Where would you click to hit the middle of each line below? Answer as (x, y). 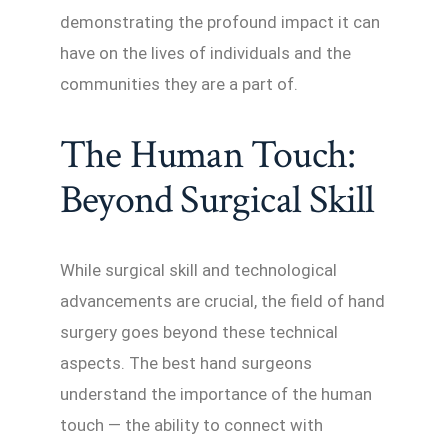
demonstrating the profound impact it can (220, 21)
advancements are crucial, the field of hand (222, 300)
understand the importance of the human (216, 393)
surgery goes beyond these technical (199, 331)
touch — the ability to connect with (191, 424)
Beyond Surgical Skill (217, 199)
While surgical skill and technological (198, 269)
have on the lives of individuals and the (205, 52)
